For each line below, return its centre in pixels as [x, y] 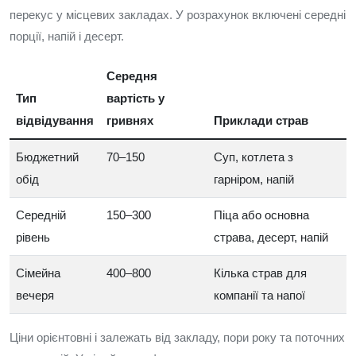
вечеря [35, 295]
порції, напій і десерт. [67, 36]
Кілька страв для [260, 273]
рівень [33, 237]
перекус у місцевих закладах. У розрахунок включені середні [178, 15]
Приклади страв [261, 120]
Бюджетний [47, 157]
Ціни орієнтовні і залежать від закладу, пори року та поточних [177, 337]
